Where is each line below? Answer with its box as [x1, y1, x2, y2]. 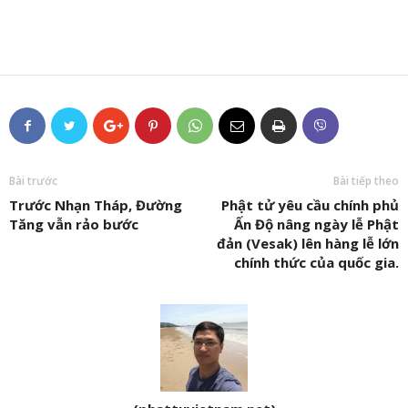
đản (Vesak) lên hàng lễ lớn [217, 234, 399, 252]
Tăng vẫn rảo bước [9, 215, 138, 233]
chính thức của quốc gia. [234, 253, 399, 271]
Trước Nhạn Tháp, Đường [9, 196, 182, 214]
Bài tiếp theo [333, 173, 399, 189]
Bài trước [9, 173, 57, 189]
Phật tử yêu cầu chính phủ [221, 196, 399, 214]
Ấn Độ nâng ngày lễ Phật [234, 215, 399, 233]
